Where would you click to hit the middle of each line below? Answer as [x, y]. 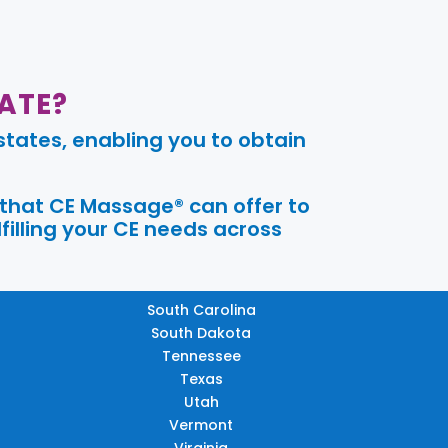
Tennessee [201, 356]
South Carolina [201, 310]
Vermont [201, 425]
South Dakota [201, 333]
